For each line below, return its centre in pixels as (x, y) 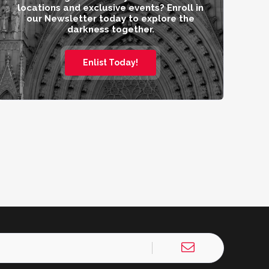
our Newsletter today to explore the (110, 19)
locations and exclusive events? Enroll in (110, 8)
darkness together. (110, 29)
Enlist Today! (110, 62)
